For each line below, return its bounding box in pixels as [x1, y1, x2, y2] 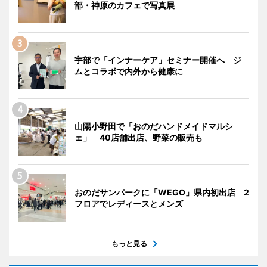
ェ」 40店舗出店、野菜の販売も [74, 132, 203, 142]
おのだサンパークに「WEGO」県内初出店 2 [74, 187, 249, 197]
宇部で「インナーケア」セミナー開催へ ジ [74, 54, 241, 65]
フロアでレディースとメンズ [74, 198, 183, 209]
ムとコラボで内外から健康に [74, 66, 183, 76]
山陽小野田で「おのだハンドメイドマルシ [74, 120, 233, 131]
